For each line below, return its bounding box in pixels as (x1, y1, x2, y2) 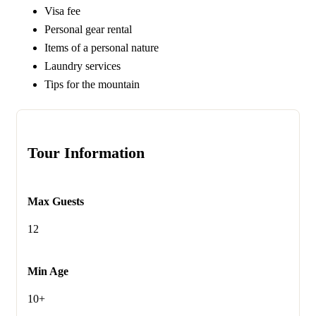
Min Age (28, 265, 68, 277)
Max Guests (28, 195, 84, 208)
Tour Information (28, 143, 145, 162)
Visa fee (44, 4, 80, 17)
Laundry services (44, 59, 121, 72)
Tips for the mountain (44, 78, 140, 90)
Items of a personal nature (44, 41, 159, 54)
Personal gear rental (44, 23, 132, 35)
